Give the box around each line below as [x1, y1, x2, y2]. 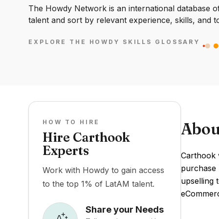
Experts [43, 143, 89, 158]
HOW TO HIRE [43, 118, 100, 126]
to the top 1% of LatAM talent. [43, 179, 154, 189]
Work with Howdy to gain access [43, 165, 164, 175]
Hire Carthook [43, 130, 130, 145]
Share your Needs [86, 204, 164, 215]
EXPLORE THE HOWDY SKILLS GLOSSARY [28, 38, 200, 46]
